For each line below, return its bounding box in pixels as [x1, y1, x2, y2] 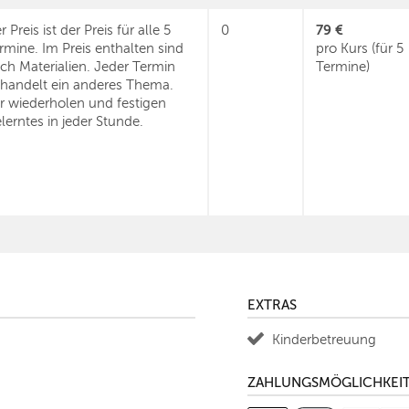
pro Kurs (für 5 [316, 41, 404, 56]
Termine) [316, 59, 370, 74]
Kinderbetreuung [272, 332, 376, 348]
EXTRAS [247, 298, 297, 312]
